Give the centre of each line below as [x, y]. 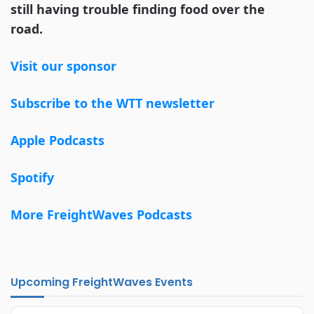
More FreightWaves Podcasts [101, 215]
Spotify [32, 178]
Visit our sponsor [63, 66]
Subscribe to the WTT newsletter [112, 103]
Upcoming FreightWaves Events [102, 282]
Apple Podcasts [57, 141]
